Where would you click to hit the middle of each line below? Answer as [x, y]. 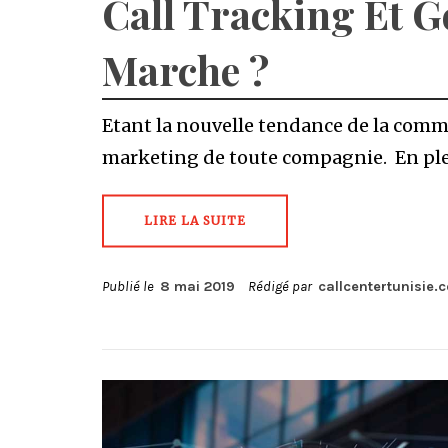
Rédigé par [281, 286]
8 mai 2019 [197, 286]
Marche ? [185, 69]
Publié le [131, 286]
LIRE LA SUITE [195, 220]
